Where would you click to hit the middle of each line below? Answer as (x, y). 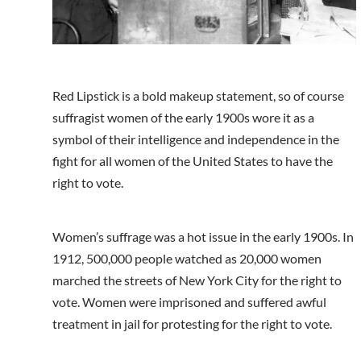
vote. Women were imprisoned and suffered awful (189, 302)
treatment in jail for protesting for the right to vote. (192, 324)
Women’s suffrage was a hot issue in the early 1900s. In (203, 237)
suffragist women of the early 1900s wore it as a (183, 118)
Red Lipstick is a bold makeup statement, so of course (198, 96)
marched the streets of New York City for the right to (197, 280)
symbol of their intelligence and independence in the (196, 139)
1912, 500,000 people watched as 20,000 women (187, 259)
